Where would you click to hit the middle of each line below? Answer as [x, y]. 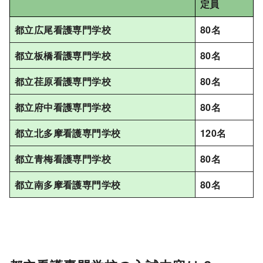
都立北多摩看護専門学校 [68, 133]
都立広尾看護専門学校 [63, 29]
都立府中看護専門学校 [63, 107]
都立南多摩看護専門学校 [68, 184]
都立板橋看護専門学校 [63, 55]
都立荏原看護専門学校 [63, 81]
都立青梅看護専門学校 [63, 159]
